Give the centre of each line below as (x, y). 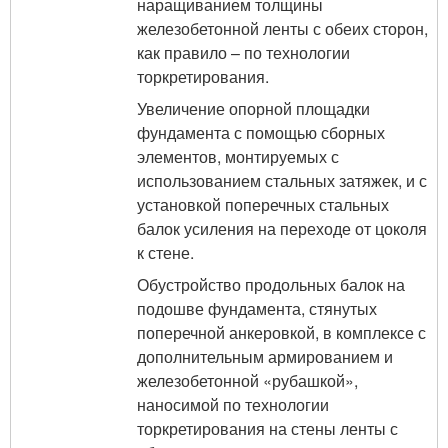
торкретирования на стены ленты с (267, 428)
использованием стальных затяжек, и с (282, 180)
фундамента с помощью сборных (261, 132)
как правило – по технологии (243, 52)
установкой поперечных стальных (263, 204)
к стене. (165, 252)
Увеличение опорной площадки (253, 108)
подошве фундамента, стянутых (257, 308)
